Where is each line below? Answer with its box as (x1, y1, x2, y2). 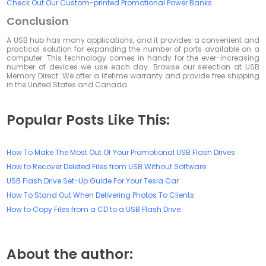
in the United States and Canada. (7, 80, 129, 90)
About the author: (7, 245, 134, 264)
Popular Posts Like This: (7, 110, 170, 129)
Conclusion (7, 14, 69, 29)
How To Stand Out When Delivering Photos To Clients (7, 189, 195, 200)
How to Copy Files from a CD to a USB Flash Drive (7, 204, 181, 214)
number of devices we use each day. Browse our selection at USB (7, 62, 259, 72)
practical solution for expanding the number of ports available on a (7, 44, 259, 55)
